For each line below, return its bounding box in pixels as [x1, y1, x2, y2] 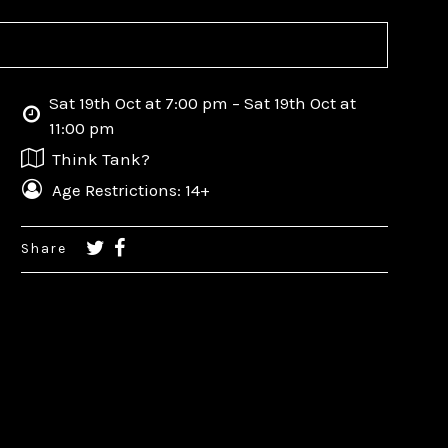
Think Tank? [51, 148, 150, 169]
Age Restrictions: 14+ [51, 179, 210, 200]
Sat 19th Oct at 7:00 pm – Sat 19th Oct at [49, 92, 357, 113]
